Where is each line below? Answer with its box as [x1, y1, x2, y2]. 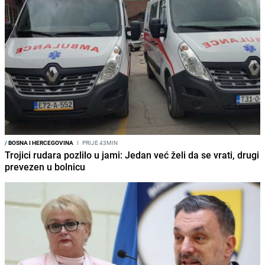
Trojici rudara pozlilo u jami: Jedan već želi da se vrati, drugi [5, 148, 259, 161]
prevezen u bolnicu [5, 160, 85, 173]
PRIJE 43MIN [81, 138, 118, 147]
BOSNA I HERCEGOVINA [7, 138, 73, 147]
